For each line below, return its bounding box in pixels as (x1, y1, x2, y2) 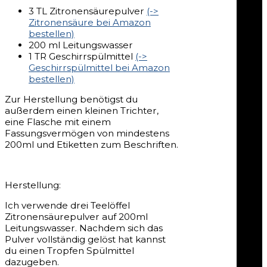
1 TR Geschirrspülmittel (29, 50, 135, 62)
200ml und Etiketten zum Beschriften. (5, 138, 178, 150)
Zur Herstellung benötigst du (5, 93, 138, 105)
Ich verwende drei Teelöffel (5, 200, 130, 212)
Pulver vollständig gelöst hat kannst (5, 234, 166, 246)
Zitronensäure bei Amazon (29, 16, 151, 28)
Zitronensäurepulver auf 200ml (5, 211, 148, 223)
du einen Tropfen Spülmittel (5, 245, 134, 257)
